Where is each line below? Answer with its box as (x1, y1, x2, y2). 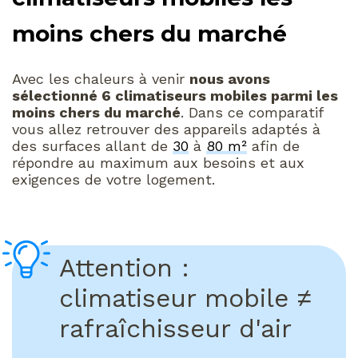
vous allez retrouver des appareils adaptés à (12, 120, 320, 137)
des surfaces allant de (12, 137, 173, 154)
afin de (247, 137, 300, 154)
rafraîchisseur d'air (59, 312, 292, 344)
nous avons (189, 70, 270, 87)
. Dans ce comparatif (181, 103, 323, 121)
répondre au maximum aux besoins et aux (12, 153, 304, 171)
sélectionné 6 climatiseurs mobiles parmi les (12, 86, 338, 104)
